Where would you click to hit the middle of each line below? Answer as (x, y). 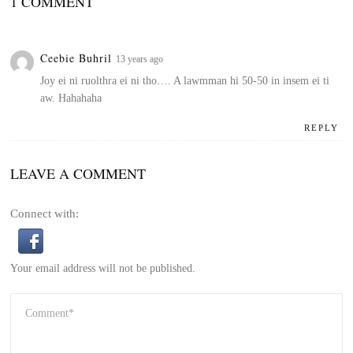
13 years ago (140, 59)
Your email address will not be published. (103, 268)
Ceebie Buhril (78, 58)
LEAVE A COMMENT (78, 173)
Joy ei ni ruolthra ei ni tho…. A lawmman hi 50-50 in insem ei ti (185, 80)
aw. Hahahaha (71, 98)
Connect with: (45, 213)
